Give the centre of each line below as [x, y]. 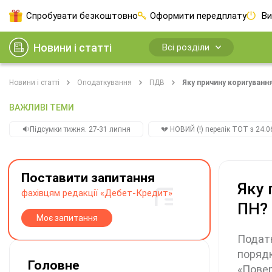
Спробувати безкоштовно [82, 16]
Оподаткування [104, 83]
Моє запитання [67, 218]
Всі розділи [185, 47]
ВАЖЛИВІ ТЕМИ [42, 107]
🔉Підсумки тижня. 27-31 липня [76, 129]
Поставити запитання [88, 178]
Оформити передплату [198, 16]
